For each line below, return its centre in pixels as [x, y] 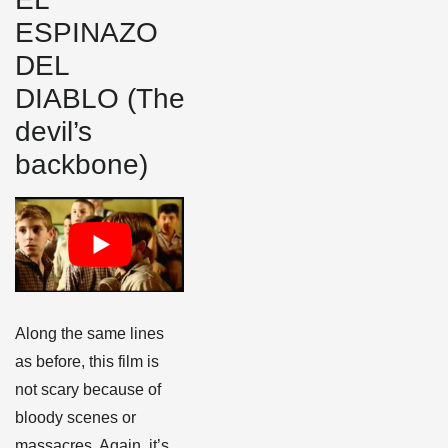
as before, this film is [87, 362]
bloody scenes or [75, 418]
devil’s [53, 132]
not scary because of [88, 390]
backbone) [81, 165]
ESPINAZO [86, 33]
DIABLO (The [100, 99]
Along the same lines [89, 334]
